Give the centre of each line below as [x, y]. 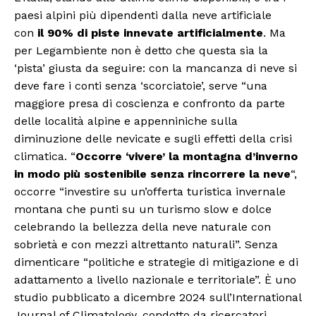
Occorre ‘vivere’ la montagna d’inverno [187, 157]
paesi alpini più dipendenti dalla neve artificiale [143, 16]
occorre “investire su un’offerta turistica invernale [150, 192]
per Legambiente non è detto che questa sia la [141, 51]
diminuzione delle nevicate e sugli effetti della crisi [153, 139]
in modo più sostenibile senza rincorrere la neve [152, 174]
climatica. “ [45, 157]
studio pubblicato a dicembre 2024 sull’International [158, 298]
